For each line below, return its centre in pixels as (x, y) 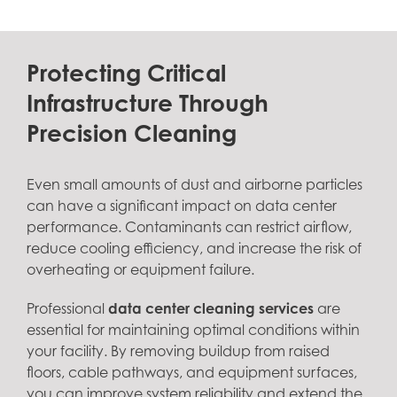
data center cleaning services (211, 308)
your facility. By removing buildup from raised (178, 351)
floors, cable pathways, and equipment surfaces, (192, 372)
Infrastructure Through (148, 103)
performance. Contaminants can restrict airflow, (189, 227)
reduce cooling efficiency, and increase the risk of (194, 248)
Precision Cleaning (132, 133)
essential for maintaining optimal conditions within (193, 330)
